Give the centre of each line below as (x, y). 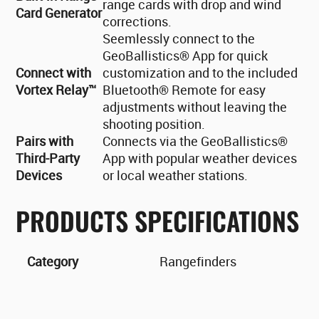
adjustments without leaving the (195, 107)
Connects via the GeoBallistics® (195, 141)
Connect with (54, 73)
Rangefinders (198, 262)
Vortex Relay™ (56, 90)
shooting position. (154, 124)
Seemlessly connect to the (179, 39)
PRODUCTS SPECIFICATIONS (158, 221)
